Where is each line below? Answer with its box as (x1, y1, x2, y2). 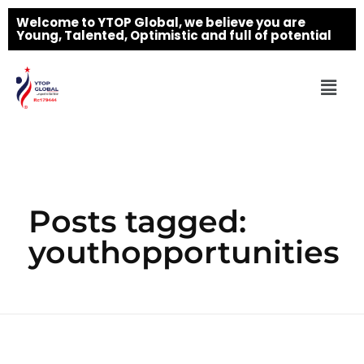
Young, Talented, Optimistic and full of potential (16, 27, 331, 44)
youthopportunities (28, 233, 340, 272)
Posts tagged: (28, 202, 246, 241)
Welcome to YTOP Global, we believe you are (16, 14, 305, 31)
